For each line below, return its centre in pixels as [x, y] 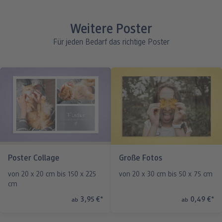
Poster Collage [34, 159]
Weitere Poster [111, 30]
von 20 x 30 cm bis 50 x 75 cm [166, 175]
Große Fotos [140, 159]
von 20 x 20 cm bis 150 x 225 [52, 175]
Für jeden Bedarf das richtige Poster [111, 43]
